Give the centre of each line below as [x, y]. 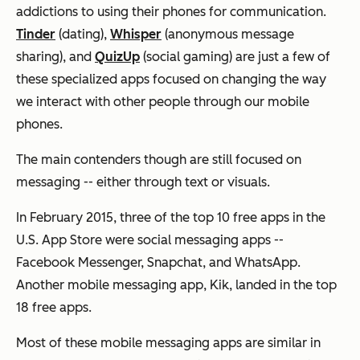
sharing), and [55, 57]
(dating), [83, 35]
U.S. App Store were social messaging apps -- [150, 240]
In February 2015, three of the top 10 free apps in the [171, 218]
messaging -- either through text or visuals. [145, 182]
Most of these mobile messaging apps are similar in [168, 343]
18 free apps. [55, 308]
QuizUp [117, 57]
